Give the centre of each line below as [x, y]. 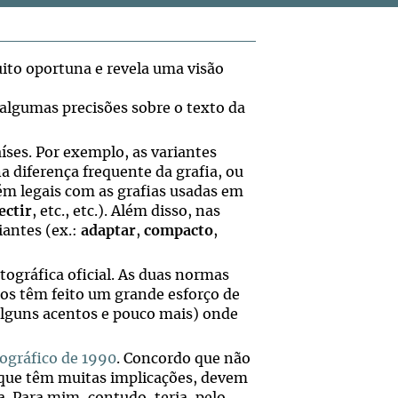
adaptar [108, 231]
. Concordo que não [183, 359]
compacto [179, 231]
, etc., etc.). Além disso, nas [126, 211]
